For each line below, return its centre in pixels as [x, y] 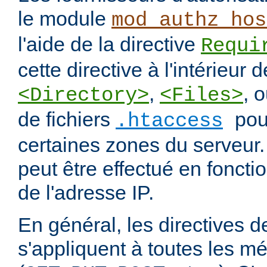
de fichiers [67, 119]
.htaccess [169, 121]
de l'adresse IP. [86, 193]
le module [65, 19]
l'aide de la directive [109, 44]
